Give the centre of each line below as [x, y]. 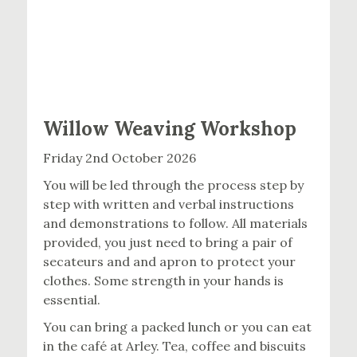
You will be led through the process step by [174, 184]
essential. [72, 299]
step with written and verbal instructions [169, 204]
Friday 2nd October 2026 [120, 157]
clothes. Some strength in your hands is [164, 280]
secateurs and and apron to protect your [170, 261]
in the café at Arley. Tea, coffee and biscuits [175, 346]
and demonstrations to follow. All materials [176, 223]
